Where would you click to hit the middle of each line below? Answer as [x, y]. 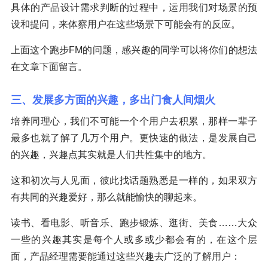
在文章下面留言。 [49, 66]
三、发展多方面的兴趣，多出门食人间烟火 [113, 100]
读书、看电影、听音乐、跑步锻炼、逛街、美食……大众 [134, 223]
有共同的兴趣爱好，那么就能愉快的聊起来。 [106, 197]
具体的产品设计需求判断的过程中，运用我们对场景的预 [134, 7]
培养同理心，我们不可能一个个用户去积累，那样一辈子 [134, 121]
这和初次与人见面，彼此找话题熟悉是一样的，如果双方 [134, 180]
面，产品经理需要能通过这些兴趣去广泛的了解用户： [126, 256]
